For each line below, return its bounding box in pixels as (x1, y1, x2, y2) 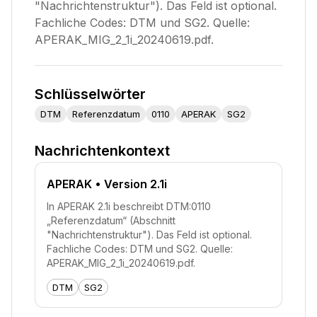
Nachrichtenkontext (35, 142, 170, 159)
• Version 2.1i (92, 177, 167, 191)
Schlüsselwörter (35, 86, 146, 103)
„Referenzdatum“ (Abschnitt (47, 214, 175, 226)
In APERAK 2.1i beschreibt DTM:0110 (47, 200, 211, 212)
